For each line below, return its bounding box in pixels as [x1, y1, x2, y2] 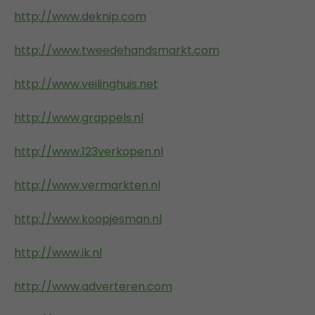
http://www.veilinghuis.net [14, 75, 158, 92]
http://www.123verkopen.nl [14, 143, 163, 160]
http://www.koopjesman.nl [14, 210, 162, 227]
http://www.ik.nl [14, 244, 102, 261]
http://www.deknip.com [14, 8, 146, 25]
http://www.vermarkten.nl [14, 176, 160, 193]
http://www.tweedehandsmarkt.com [14, 41, 219, 58]
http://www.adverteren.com [14, 278, 172, 295]
